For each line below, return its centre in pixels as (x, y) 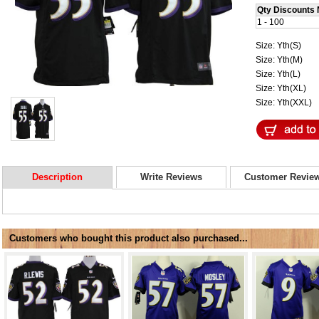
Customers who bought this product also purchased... (129, 239)
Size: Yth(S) (279, 45)
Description (57, 177)
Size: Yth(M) (280, 59)
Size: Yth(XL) (282, 88)
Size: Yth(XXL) (285, 102)
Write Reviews (171, 177)
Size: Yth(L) (279, 74)
